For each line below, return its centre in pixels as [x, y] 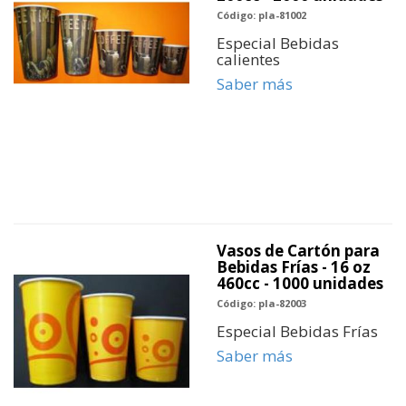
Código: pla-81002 [261, 15]
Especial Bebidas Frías [297, 331]
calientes [248, 59]
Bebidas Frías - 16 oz [294, 267]
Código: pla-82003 [261, 303]
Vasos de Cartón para [298, 251]
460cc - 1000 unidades [300, 283]
